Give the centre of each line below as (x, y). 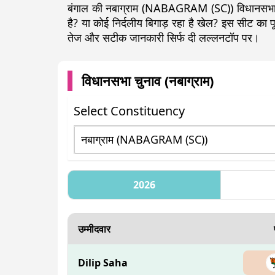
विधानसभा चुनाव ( (125, 81)
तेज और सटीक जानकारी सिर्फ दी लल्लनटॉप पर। (164, 38)
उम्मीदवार (94, 229)
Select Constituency (129, 111)
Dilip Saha (103, 263)
